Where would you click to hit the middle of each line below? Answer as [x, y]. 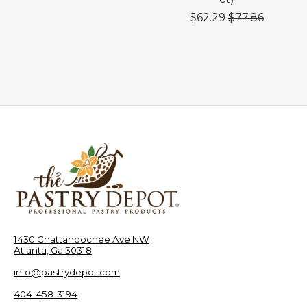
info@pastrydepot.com [67, 272]
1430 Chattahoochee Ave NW [82, 239]
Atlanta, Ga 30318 [53, 250]
